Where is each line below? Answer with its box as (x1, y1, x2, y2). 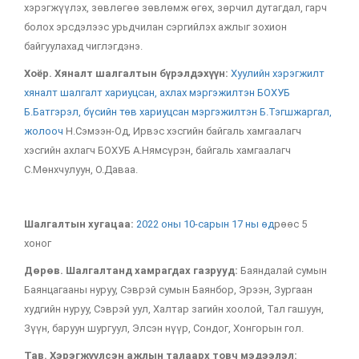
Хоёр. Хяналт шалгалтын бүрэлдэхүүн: (24, 67, 228, 79)
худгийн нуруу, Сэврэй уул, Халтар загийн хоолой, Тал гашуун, (24, 303, 324, 315)
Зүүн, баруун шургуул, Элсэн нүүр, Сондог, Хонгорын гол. (24, 322, 304, 334)
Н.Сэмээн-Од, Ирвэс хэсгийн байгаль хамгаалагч (66, 125, 301, 137)
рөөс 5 (274, 218, 307, 230)
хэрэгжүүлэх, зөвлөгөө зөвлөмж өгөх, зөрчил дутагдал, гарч (24, 2, 327, 14)
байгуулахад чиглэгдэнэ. (24, 40, 143, 52)
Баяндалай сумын (238, 264, 327, 276)
